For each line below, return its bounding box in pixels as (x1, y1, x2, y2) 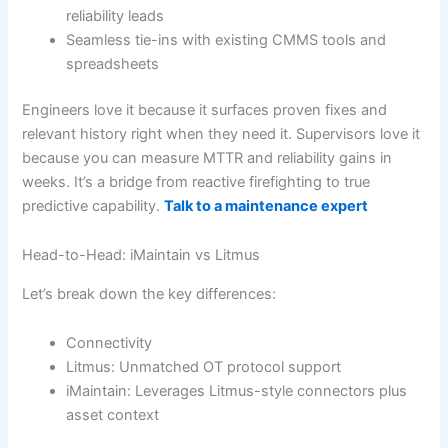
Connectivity (66, 334, 153, 353)
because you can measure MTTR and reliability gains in (22, 148, 393, 167)
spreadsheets (66, 55, 160, 74)
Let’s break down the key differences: (22, 284, 277, 303)
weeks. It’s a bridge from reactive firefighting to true (22, 172, 371, 191)
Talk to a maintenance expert (164, 196, 369, 215)
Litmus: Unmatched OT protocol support (66, 358, 342, 377)
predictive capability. (22, 196, 165, 215)
